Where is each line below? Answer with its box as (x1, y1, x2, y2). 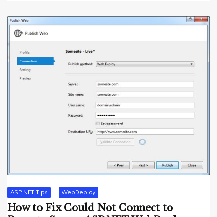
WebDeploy (62, 188, 95, 196)
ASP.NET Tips (10, 188, 48, 196)
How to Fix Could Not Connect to (7, 201, 173, 214)
